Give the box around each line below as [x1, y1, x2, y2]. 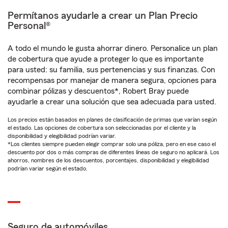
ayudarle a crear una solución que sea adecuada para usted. [8, 98, 216, 106]
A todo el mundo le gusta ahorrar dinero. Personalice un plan [8, 44, 218, 52]
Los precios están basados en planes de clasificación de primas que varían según [8, 117, 217, 123]
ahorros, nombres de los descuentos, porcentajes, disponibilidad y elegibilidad [8, 157, 209, 163]
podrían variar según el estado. [8, 165, 88, 172]
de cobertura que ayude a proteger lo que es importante [8, 55, 204, 63]
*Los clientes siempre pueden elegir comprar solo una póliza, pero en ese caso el [8, 141, 216, 147]
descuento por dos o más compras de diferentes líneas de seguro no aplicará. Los [8, 149, 219, 155]
